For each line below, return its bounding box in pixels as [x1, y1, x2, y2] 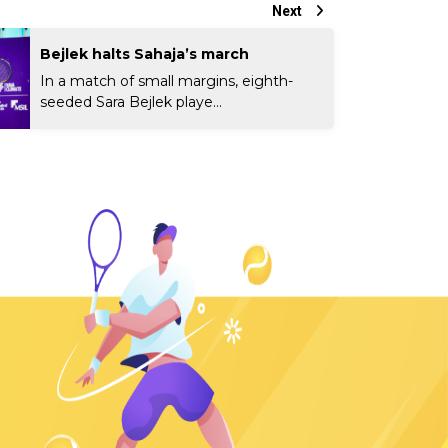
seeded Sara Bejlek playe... [40, 92, 223, 111]
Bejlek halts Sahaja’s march [40, 44, 250, 63]
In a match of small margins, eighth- [40, 71, 294, 90]
